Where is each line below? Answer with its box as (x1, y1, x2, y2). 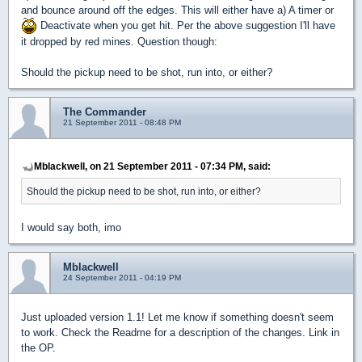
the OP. (21, 342, 56, 355)
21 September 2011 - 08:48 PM (63, 118, 181, 128)
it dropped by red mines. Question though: (21, 36, 217, 48)
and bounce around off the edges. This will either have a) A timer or (21, 3, 334, 16)
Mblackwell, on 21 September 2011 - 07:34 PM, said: (34, 161, 271, 172)
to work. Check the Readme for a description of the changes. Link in (21, 326, 339, 339)
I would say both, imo (21, 221, 121, 234)
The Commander (63, 106, 146, 119)
